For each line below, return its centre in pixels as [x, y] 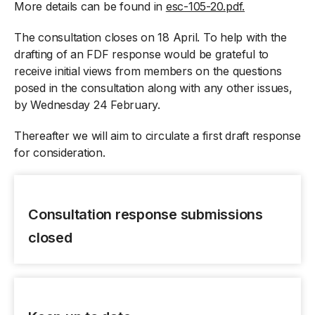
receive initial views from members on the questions [148, 71]
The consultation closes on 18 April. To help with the [150, 37]
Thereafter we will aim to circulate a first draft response [157, 136]
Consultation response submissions [146, 214]
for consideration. [60, 153]
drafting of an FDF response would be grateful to [141, 54]
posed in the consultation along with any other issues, [153, 88]
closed [50, 238]
